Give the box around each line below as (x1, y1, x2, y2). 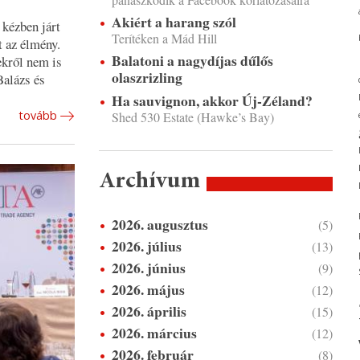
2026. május (111, 279, 185, 300)
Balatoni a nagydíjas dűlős (111, 50, 273, 71)
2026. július (111, 235, 182, 256)
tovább (18, 107, 57, 123)
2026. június (111, 257, 186, 278)
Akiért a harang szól (111, 11, 236, 32)
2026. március (111, 322, 197, 343)
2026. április (111, 301, 186, 321)
